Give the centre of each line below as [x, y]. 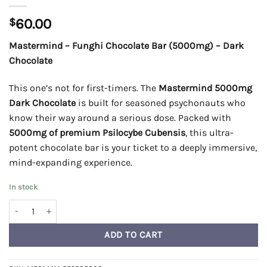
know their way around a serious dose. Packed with [120, 118]
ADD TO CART [133, 235]
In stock [23, 187]
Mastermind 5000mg [205, 88]
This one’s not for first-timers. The [84, 88]
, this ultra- [209, 133]
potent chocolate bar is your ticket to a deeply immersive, [133, 148]
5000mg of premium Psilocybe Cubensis [97, 133]
